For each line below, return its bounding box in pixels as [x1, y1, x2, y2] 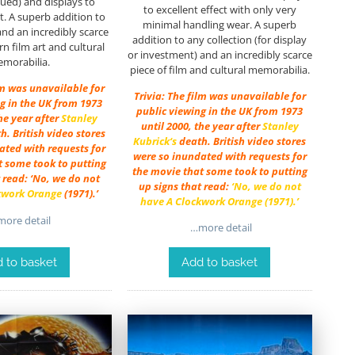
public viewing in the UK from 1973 [136, 103, 303, 118]
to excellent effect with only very [143, 2, 296, 17]
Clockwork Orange [173, 193, 263, 208]
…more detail [187, 220, 252, 235]
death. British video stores [179, 133, 307, 148]
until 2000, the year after [140, 118, 260, 133]
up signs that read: [138, 178, 231, 193]
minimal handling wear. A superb [143, 17, 297, 32]
